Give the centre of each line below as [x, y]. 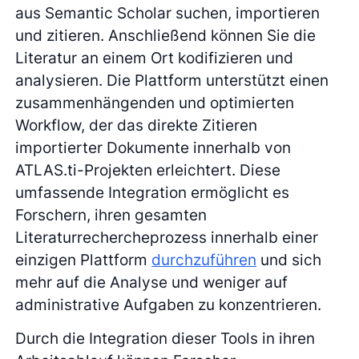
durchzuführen [204, 259]
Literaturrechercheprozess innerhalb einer [167, 237]
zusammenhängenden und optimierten [155, 102]
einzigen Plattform [84, 259]
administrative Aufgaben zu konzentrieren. [169, 304]
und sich [289, 259]
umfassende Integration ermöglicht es [153, 192]
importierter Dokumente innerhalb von [153, 147]
